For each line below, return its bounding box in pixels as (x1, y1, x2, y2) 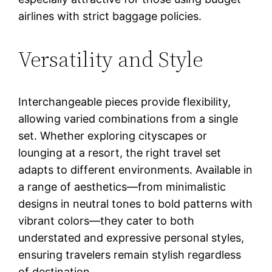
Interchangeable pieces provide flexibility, (18, 95, 231, 108)
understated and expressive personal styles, (18, 231, 245, 244)
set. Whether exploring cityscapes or (18, 129, 208, 142)
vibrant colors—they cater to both (18, 214, 195, 227)
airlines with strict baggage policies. (18, 9, 202, 22)
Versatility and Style (18, 44, 203, 74)
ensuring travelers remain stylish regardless (18, 248, 242, 261)
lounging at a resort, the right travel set (18, 146, 222, 159)
